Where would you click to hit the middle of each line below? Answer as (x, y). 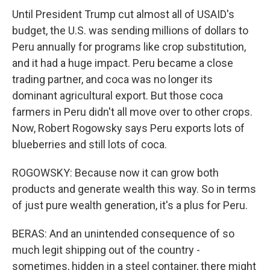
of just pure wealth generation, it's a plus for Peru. (130, 205)
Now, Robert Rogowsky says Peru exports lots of (128, 128)
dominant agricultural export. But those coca (118, 96)
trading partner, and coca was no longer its (112, 79)
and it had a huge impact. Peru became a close (123, 63)
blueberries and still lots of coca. (89, 144)
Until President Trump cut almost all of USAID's (123, 14)
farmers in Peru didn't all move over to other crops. (132, 112)
